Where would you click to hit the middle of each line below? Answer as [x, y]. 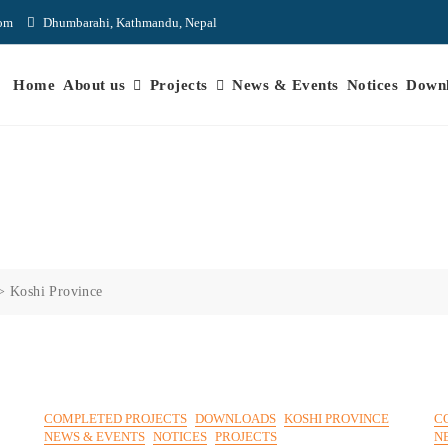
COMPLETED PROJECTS [115, 418]
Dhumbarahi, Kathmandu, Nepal [128, 22]
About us [94, 85]
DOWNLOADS [235, 418]
